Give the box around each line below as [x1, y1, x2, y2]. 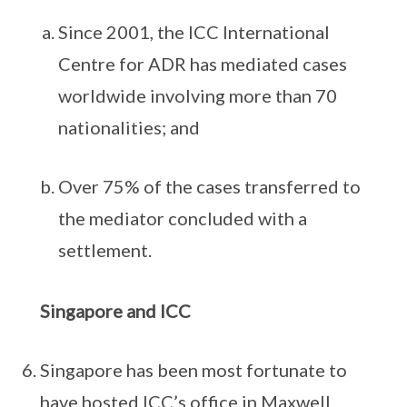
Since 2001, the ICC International [58, 21, 330, 43]
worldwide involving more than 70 [58, 84, 337, 106]
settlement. [58, 239, 152, 261]
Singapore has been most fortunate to [40, 359, 347, 381]
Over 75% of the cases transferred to [58, 175, 361, 197]
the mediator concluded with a [58, 207, 307, 229]
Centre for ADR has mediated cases [58, 53, 347, 74]
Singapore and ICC [40, 300, 191, 322]
